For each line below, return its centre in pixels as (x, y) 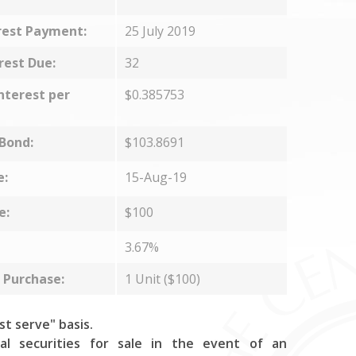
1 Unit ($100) (164, 279)
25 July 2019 (160, 31)
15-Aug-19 (155, 177)
